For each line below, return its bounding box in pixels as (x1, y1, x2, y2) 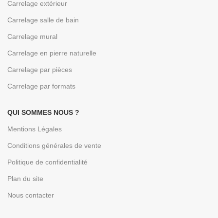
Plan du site (7, 175, 43, 182)
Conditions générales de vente (7, 142, 101, 149)
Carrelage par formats (7, 82, 75, 90)
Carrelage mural (7, 33, 57, 40)
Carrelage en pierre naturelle (7, 49, 96, 57)
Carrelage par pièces (7, 66, 72, 73)
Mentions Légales (7, 125, 62, 133)
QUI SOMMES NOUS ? (7, 109, 79, 116)
